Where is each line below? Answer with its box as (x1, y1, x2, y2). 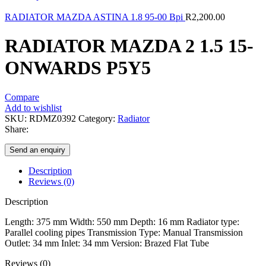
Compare (5, 91, 39, 102)
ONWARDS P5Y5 (5, 57, 151, 79)
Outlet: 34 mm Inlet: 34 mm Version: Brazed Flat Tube (5, 237, 209, 248)
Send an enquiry (9, 145, 65, 154)
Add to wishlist (5, 102, 62, 113)
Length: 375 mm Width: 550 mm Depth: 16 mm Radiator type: (5, 216, 239, 227)
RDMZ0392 (29, 113, 78, 123)
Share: (5, 123, 28, 134)
